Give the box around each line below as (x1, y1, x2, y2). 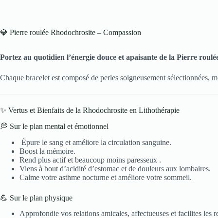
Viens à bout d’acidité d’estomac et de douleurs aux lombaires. (19, 164, 211, 173)
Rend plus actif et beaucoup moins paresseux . (19, 155, 161, 164)
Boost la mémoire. (19, 146, 75, 155)
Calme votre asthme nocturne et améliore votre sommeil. (19, 173, 192, 182)
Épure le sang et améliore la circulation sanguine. (19, 138, 171, 146)
